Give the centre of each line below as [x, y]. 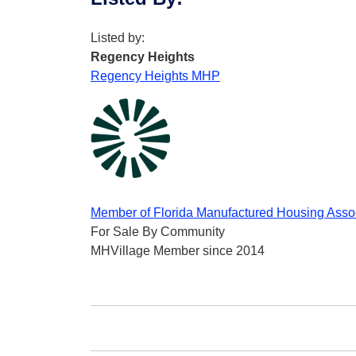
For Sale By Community [158, 232]
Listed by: [118, 38]
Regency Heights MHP [155, 76]
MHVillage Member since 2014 [178, 251]
